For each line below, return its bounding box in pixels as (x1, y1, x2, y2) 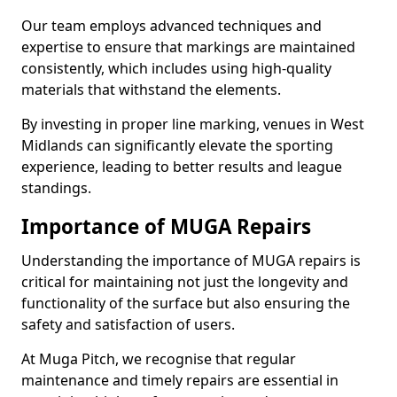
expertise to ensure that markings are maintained (21, 37, 355, 57)
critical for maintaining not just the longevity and (21, 272, 348, 292)
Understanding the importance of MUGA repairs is (21, 251, 361, 270)
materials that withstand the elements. (21, 80, 281, 99)
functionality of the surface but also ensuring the (21, 293, 350, 313)
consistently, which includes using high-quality (21, 58, 331, 78)
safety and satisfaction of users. (21, 315, 238, 334)
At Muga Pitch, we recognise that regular (21, 349, 296, 369)
